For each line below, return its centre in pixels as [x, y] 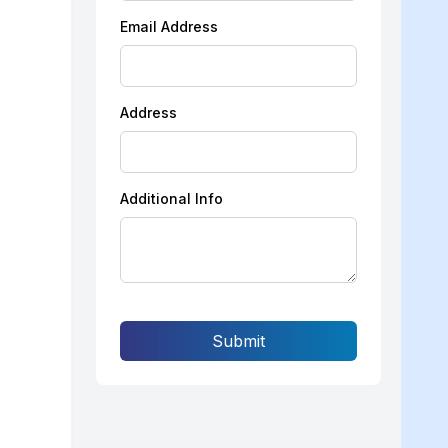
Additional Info [172, 198]
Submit [239, 341]
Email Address [169, 26]
